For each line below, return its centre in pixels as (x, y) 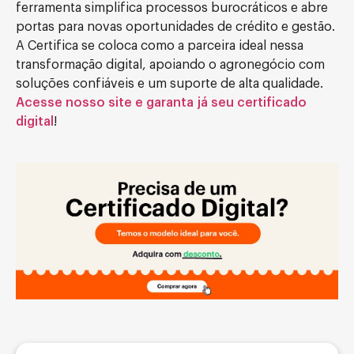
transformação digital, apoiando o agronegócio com (170, 65)
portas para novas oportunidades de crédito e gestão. (175, 27)
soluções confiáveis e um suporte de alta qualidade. (169, 84)
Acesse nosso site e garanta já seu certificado (161, 103)
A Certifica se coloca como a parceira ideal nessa (160, 46)
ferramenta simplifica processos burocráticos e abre (172, 8)
